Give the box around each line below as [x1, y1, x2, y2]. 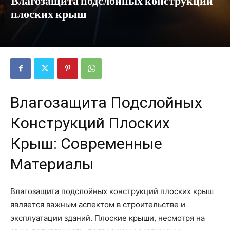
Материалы [10, 155, 94, 174]
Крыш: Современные [10, 135, 162, 153]
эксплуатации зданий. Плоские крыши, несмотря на [10, 213, 205, 223]
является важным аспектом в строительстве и [10, 200, 185, 210]
